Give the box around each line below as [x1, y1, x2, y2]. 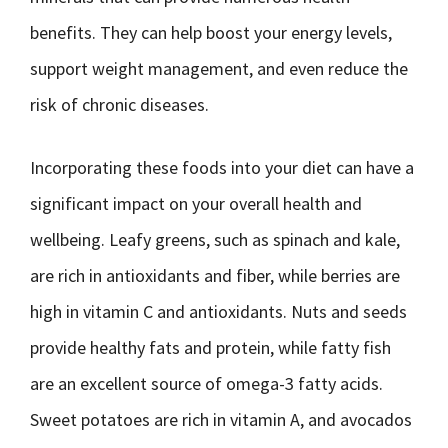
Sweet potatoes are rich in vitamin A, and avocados [30, 408, 412, 431]
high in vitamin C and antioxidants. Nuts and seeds [30, 300, 407, 323]
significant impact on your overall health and [30, 192, 362, 215]
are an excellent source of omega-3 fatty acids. [30, 372, 383, 395]
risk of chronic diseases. [30, 93, 209, 116]
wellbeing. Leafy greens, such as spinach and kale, [30, 228, 400, 251]
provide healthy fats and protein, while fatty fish [30, 336, 391, 359]
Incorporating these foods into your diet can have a [30, 156, 414, 179]
